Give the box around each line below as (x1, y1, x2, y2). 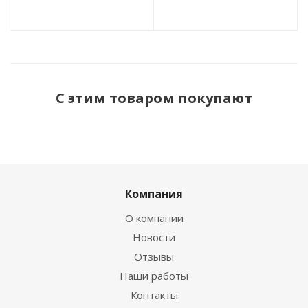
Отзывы (134, 250, 174, 264)
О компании (124, 211, 184, 225)
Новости (133, 230, 175, 245)
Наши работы (120, 269, 188, 283)
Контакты (130, 288, 178, 302)
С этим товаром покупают (56, 89, 252, 108)
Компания (125, 186, 183, 202)
